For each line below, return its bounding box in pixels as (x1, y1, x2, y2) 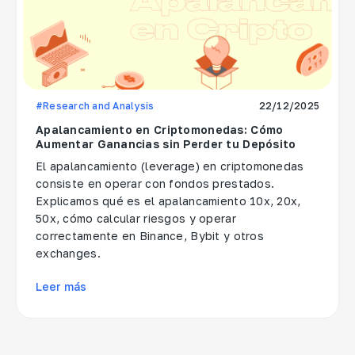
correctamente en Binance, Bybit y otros (36, 229, 264, 243)
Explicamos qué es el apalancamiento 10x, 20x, (36, 194, 301, 208)
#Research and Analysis (36, 100, 155, 113)
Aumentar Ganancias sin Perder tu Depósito (36, 137, 296, 151)
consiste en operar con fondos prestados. (36, 177, 275, 191)
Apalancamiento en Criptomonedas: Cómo (36, 123, 284, 137)
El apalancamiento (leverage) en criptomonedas (36, 159, 304, 174)
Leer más (36, 280, 86, 294)
